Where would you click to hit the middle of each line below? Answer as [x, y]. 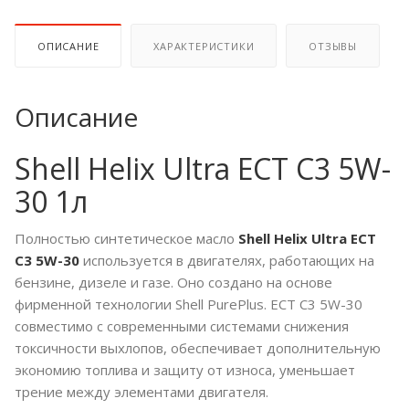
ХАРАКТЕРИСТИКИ [204, 47]
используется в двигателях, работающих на [227, 261]
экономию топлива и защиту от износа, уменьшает [185, 370]
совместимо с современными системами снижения [182, 326]
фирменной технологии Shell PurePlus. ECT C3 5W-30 [189, 304]
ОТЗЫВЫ [333, 47]
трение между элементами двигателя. [142, 392]
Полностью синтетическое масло [126, 239]
